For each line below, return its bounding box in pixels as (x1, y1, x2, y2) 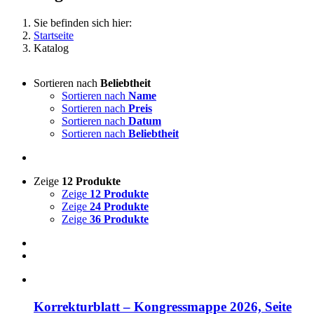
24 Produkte (90, 200, 149, 212)
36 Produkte (90, 212, 149, 225)
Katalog (34, 41, 69, 54)
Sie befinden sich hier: (34, 16, 132, 29)
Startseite (34, 29, 74, 41)
